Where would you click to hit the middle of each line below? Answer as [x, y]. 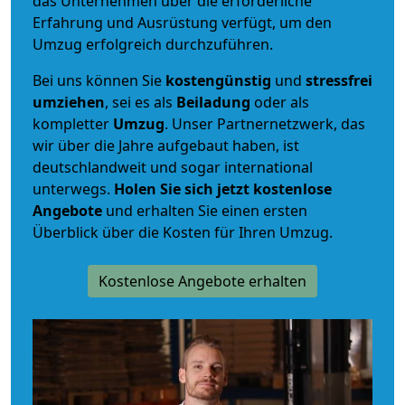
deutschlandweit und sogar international [173, 167]
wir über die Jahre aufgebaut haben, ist [166, 145]
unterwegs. [73, 188]
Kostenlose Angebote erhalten [202, 281]
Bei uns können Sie [99, 80]
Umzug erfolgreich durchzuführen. [153, 44]
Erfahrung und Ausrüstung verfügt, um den [182, 22]
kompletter [73, 123]
